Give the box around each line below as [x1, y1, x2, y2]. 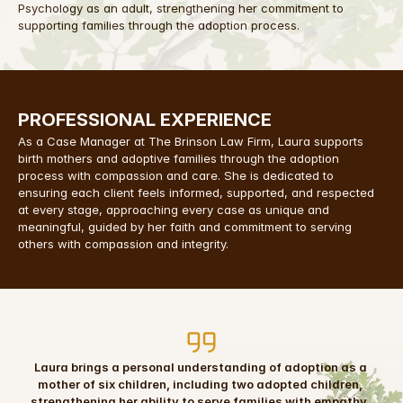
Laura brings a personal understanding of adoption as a [33, 360, 367, 374]
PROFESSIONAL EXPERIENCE [18, 109, 272, 130]
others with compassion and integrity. [18, 237, 228, 251]
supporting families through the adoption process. [18, 18, 300, 32]
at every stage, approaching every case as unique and [18, 202, 329, 217]
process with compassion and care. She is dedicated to [18, 168, 334, 183]
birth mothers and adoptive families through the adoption [18, 151, 339, 166]
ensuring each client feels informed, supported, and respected [18, 185, 374, 200]
